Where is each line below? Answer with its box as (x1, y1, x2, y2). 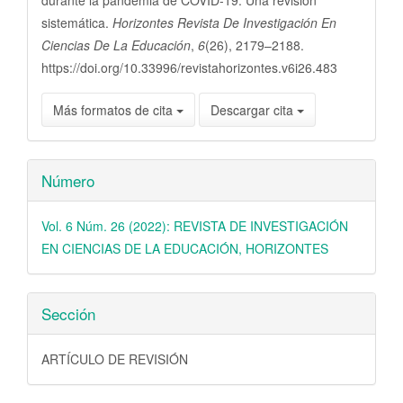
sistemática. (41, 13, 112, 32)
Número (41, 169, 94, 193)
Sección (41, 302, 95, 326)
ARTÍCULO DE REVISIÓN (41, 350, 188, 369)
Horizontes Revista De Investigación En (112, 13, 336, 32)
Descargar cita (210, 101, 297, 120)
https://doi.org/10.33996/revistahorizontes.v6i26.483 (41, 58, 337, 77)
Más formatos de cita (53, 101, 176, 120)
